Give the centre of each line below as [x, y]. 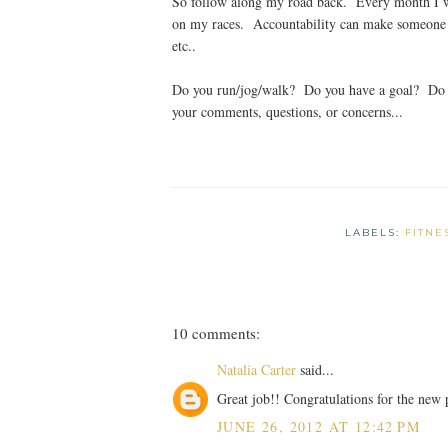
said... [315, 369]
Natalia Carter [256, 369]
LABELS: [374, 232]
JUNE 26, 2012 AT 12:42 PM [318, 426]
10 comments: [216, 332]
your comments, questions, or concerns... [287, 111]
